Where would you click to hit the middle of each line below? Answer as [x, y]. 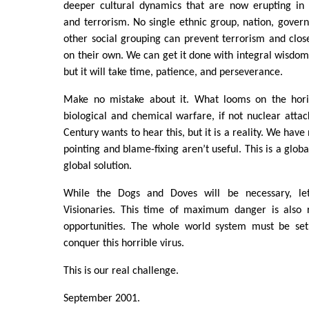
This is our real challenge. [121, 271]
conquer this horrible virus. [124, 244]
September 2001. [102, 299]
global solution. [98, 167]
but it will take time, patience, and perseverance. [173, 73]
